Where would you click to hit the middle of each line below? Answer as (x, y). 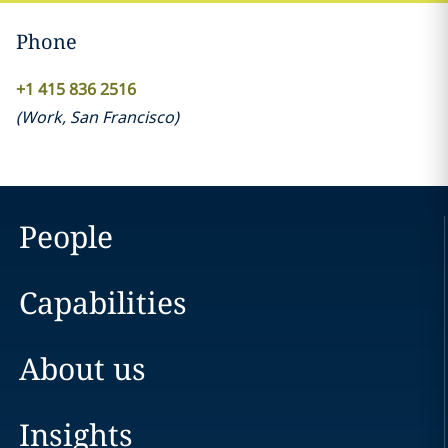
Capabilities (102, 302)
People (65, 236)
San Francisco (121, 117)
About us (82, 368)
